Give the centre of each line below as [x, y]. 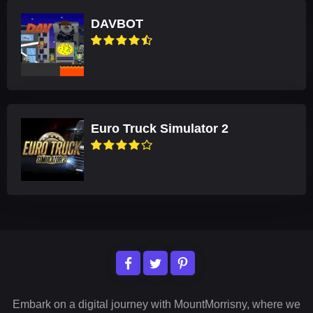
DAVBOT [117, 24]
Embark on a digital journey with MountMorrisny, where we [156, 304]
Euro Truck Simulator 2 [160, 129]
